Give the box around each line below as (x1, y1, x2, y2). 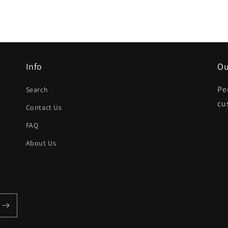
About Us (25, 138, 56, 148)
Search (25, 85, 48, 94)
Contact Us (25, 103, 62, 112)
